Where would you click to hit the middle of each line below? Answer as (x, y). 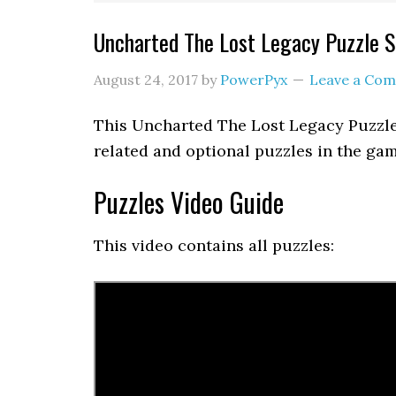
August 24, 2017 (146, 80)
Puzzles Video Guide (189, 202)
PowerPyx (254, 80)
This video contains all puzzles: (214, 245)
